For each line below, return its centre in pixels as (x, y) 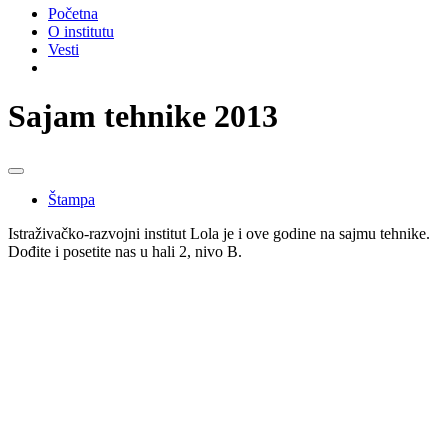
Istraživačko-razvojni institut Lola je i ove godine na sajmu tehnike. (219, 233)
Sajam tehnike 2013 (143, 116)
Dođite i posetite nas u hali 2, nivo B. (125, 251)
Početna (73, 13)
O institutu (81, 31)
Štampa (71, 199)
